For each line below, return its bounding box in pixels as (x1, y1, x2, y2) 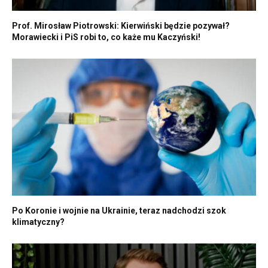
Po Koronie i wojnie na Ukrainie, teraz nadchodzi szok (12, 206, 226, 216)
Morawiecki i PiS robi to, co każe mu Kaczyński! (12, 32, 200, 42)
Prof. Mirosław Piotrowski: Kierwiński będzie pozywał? (12, 20, 230, 31)
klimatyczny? (12, 217, 65, 227)
